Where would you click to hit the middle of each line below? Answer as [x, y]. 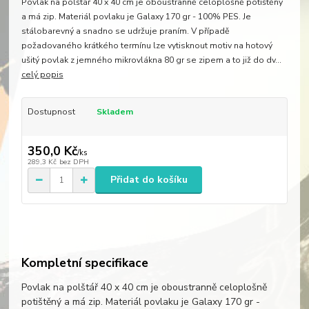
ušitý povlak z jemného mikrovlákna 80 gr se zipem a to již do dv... [151, 60]
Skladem [115, 112]
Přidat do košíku [149, 180]
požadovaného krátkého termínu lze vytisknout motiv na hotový [147, 46]
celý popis [42, 75]
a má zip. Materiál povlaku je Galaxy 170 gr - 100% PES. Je [136, 17]
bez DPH [74, 161]
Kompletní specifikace [84, 262]
